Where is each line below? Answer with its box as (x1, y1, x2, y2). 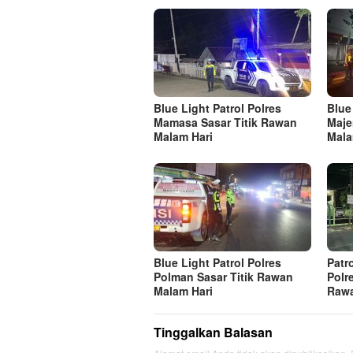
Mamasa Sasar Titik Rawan (154, 114, 297, 131)
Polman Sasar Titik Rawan (154, 269, 293, 285)
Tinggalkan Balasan (154, 323, 273, 342)
